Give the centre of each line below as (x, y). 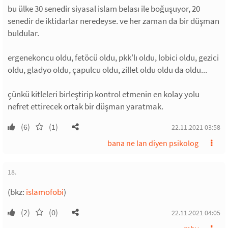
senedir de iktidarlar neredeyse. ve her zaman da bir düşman (113, 21)
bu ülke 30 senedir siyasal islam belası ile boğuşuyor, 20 (104, 9)
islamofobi (45, 192)
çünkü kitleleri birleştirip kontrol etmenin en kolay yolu (104, 94)
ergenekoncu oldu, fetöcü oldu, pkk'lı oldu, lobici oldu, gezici (113, 58)
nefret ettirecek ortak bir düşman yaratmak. (85, 106)
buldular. (23, 33)
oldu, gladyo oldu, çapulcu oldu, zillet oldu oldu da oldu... (107, 70)
